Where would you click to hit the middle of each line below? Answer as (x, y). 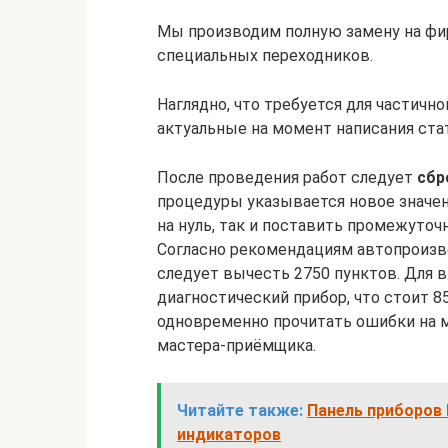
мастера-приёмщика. (236, 345)
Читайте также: (240, 410)
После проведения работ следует (287, 177)
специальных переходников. (265, 55)
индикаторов (229, 434)
